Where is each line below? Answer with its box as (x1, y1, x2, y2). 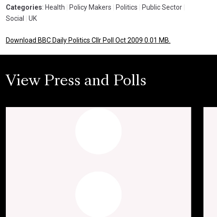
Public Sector (140, 3, 182, 11)
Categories (6, 3, 42, 11)
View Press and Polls (6, 75, 146, 89)
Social (6, 15, 24, 22)
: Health (42, 3, 65, 11)
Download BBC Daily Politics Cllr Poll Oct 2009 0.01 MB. (6, 36, 170, 44)
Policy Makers (68, 3, 111, 11)
